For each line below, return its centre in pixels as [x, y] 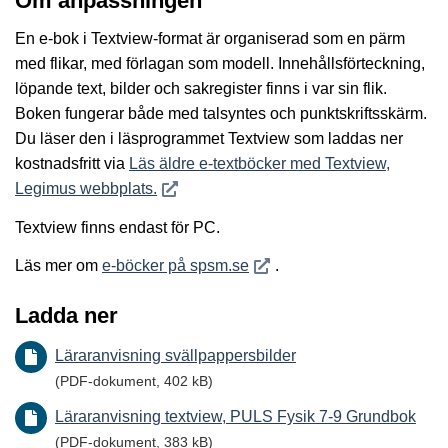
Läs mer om [58, 265]
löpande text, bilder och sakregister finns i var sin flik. [201, 88]
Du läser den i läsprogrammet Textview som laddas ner [209, 138]
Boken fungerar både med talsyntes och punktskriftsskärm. [221, 113]
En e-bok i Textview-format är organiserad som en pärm [210, 38]
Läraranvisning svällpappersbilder [175, 356]
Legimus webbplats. [86, 188]
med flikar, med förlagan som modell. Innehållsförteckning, [220, 63]
